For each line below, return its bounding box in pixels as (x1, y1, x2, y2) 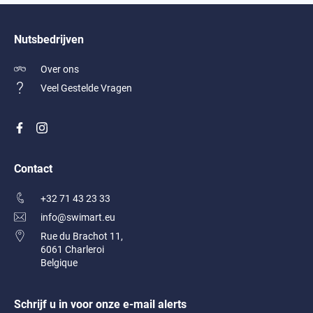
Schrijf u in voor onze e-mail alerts (14, 296, 187, 311)
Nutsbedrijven (14, 31, 84, 46)
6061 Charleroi (40, 242, 104, 256)
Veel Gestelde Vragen (40, 81, 132, 94)
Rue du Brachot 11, (40, 229, 123, 242)
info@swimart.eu (40, 210, 115, 224)
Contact (14, 161, 52, 175)
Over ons (40, 62, 79, 75)
